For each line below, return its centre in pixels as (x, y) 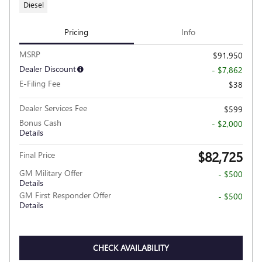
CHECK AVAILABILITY (131, 248)
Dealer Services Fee (53, 108)
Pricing (77, 32)
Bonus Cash (40, 122)
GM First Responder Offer (65, 195)
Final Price (37, 154)
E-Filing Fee (40, 83)
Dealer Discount (48, 68)
